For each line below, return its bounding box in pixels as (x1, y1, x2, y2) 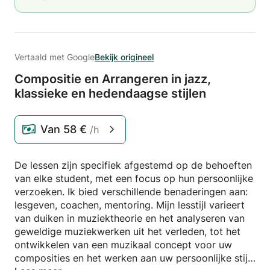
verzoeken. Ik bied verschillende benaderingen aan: (14, 186, 248, 198)
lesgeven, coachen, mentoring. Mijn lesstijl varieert (14, 199, 245, 211)
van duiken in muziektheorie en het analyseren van (14, 212, 245, 224)
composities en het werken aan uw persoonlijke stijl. (14, 252, 253, 264)
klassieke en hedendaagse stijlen (14, 86, 206, 101)
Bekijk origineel (95, 52, 154, 62)
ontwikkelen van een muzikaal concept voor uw (14, 239, 232, 251)
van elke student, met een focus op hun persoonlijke (14, 172, 253, 184)
